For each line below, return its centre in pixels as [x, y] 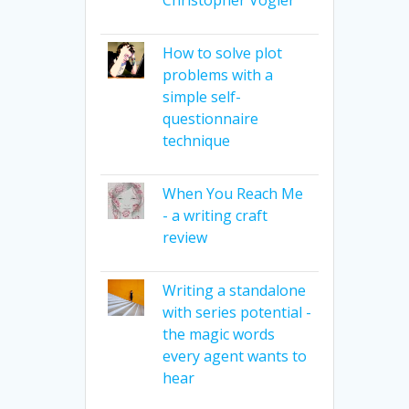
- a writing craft [215, 215]
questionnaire [210, 118]
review [184, 237]
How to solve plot [222, 52]
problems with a [217, 74]
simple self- [201, 96]
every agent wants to [234, 356]
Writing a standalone [234, 290]
